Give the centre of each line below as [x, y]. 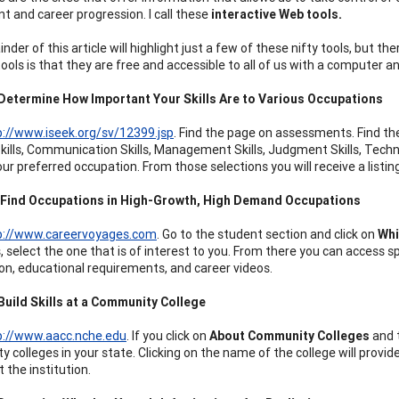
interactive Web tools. [275, 14]
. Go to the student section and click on [267, 234]
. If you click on [168, 335]
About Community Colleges [289, 335]
